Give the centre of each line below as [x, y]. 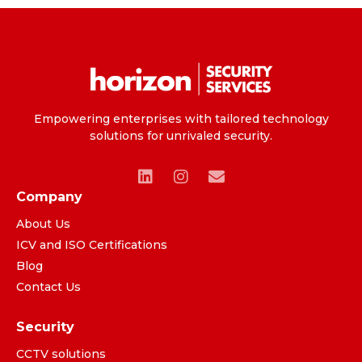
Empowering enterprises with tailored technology [181, 119]
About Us [43, 223]
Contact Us [48, 286]
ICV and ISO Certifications [92, 244]
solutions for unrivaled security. [181, 136]
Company [49, 196]
